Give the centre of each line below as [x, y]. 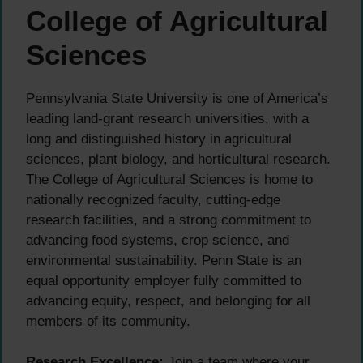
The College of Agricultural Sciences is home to [169, 179]
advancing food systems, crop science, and [158, 240]
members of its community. [108, 321]
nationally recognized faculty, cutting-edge [153, 199]
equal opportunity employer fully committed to [164, 280]
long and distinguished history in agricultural [159, 139]
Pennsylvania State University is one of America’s [177, 98]
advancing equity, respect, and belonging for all [168, 301]
